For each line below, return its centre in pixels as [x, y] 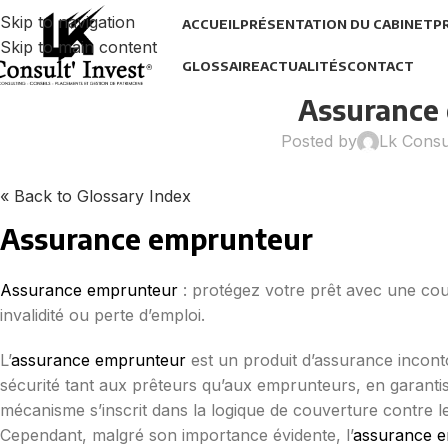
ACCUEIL [210, 24]
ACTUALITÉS [303, 66]
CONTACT [380, 66]
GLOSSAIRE [220, 66]
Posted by [319, 141]
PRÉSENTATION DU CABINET [336, 24]
